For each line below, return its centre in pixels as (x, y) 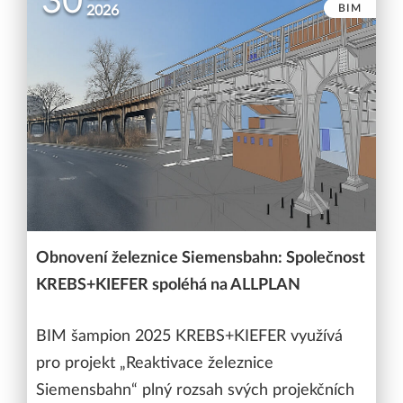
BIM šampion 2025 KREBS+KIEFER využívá (189, 336)
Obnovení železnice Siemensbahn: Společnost (201, 257)
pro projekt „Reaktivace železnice (155, 363)
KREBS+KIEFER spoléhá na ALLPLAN (168, 284)
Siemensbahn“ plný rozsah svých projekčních (195, 390)
